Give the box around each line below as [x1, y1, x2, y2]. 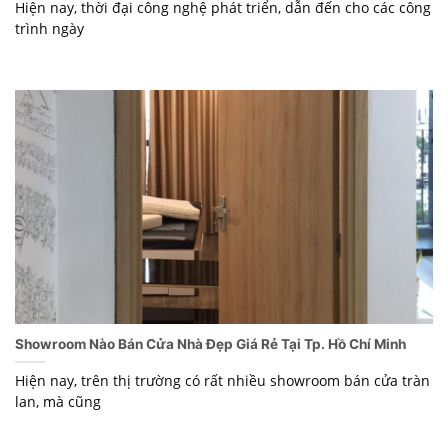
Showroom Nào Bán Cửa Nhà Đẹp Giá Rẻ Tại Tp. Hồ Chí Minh [15, 336, 406, 353]
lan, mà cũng [15, 392, 101, 412]
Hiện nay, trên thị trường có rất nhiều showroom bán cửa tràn [15, 371, 430, 391]
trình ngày [15, 19, 84, 39]
